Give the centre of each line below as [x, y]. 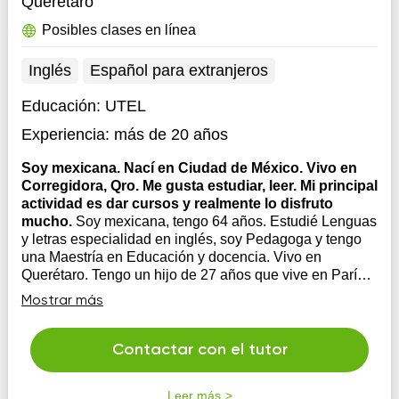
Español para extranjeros [179, 70]
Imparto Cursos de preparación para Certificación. [178, 293]
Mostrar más [62, 301]
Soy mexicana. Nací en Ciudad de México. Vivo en [189, 168]
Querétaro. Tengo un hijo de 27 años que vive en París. [194, 275]
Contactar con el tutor [199, 350]
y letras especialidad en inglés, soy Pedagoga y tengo [191, 239]
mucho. [48, 221]
